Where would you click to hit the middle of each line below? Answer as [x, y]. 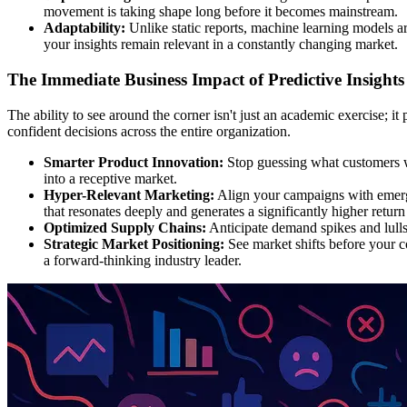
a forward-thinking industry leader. [143, 260]
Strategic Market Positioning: [134, 243]
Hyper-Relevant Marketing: [129, 194]
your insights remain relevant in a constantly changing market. [221, 45]
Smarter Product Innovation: [134, 162]
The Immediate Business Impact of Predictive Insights [206, 79]
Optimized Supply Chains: [125, 227]
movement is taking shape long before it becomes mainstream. [221, 12]
